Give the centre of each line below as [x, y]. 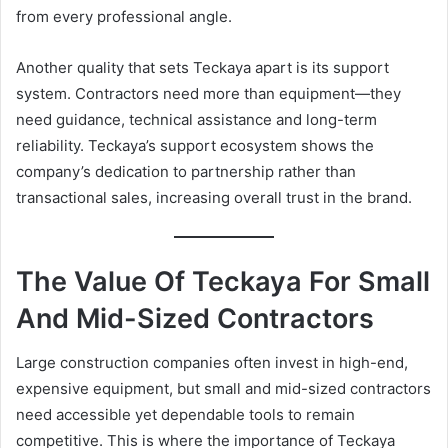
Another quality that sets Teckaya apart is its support [202, 67]
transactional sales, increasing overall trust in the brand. [214, 197]
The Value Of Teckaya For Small [223, 281]
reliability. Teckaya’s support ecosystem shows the [195, 145]
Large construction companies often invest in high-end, [212, 363]
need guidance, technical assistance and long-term [196, 119]
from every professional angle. [124, 16]
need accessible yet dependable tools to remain [185, 415]
